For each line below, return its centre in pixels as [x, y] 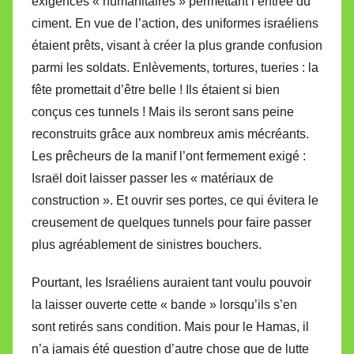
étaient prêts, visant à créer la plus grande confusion [177, 45]
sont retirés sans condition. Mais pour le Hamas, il [170, 326]
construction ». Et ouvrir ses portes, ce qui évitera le [175, 200]
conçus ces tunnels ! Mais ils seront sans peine [163, 111]
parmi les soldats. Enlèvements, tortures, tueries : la [175, 67]
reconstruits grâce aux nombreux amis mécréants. [170, 134]
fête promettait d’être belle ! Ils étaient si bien [156, 89]
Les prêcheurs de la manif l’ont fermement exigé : [169, 156]
